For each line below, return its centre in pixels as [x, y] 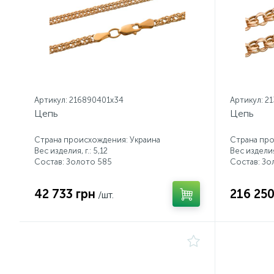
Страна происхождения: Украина [97, 140]
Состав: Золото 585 [73, 162]
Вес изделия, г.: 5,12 [71, 151]
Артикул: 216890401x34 [79, 100]
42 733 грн [65, 194]
